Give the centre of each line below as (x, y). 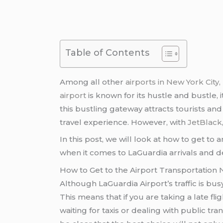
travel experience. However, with (124, 122)
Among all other (93, 82)
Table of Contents (108, 53)
